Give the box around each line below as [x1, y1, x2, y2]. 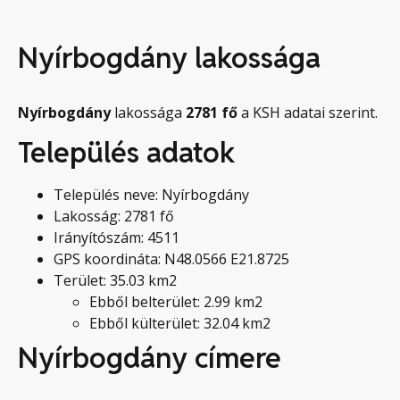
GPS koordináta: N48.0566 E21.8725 [54, 249, 289, 270]
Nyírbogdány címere [18, 339, 281, 377]
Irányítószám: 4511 [54, 228, 179, 248]
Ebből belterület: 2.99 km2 [89, 292, 262, 312]
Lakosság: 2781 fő [54, 206, 174, 227]
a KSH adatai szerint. [241, 103, 378, 122]
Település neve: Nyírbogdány [54, 185, 249, 205]
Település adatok [18, 134, 235, 171]
